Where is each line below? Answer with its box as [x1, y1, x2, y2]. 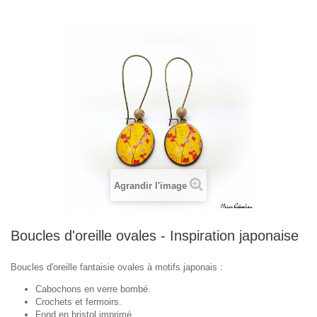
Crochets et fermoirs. [35, 296, 122, 307]
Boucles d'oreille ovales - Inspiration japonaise [11, 228, 299, 243]
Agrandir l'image [114, 180, 187, 191]
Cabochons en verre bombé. [35, 284, 151, 294]
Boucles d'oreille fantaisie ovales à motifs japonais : [11, 262, 223, 272]
